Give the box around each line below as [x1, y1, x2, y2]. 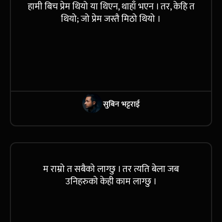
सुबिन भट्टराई [103, 97, 140, 111]
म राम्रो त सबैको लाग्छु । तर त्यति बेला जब [43, 161, 179, 177]
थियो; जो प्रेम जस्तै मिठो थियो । [61, 11, 161, 27]
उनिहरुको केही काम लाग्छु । [65, 173, 157, 189]
